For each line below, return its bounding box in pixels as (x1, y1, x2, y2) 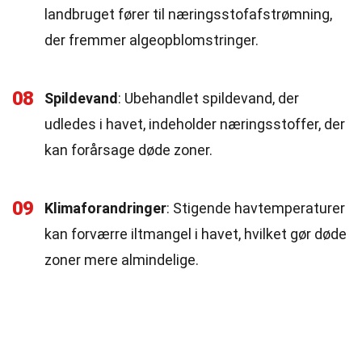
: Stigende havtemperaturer (166, 200, 345, 217)
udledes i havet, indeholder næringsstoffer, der (44, 116, 345, 133)
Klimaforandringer (44, 200, 166, 217)
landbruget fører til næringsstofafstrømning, (44, 6, 332, 23)
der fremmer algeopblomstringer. (44, 32, 259, 48)
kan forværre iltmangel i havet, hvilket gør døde (44, 225, 347, 242)
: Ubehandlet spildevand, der (118, 90, 299, 107)
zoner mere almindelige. (44, 251, 199, 268)
